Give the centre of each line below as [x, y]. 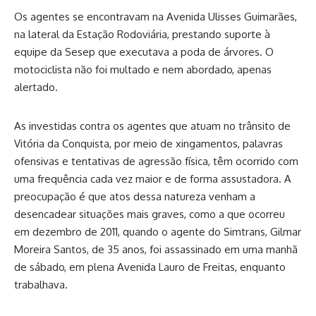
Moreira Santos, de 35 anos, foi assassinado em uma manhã [156, 250]
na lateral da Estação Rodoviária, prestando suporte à [142, 35]
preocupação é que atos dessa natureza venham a [135, 197]
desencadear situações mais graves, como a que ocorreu [150, 214]
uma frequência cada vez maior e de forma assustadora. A [153, 179]
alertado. [36, 87]
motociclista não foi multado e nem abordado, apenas [143, 70]
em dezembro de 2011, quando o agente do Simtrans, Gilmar [158, 232]
